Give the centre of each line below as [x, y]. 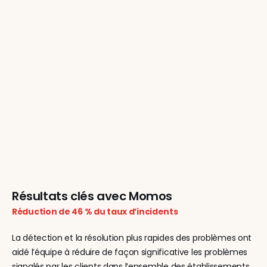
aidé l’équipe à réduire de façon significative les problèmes [130, 252]
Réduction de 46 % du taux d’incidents [95, 212]
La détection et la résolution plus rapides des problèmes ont [132, 238]
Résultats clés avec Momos [92, 196]
